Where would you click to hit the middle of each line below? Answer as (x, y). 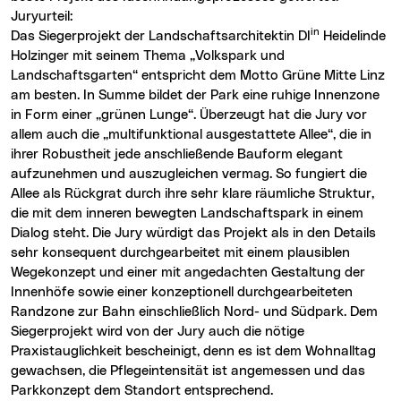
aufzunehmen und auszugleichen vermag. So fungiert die (189, 174)
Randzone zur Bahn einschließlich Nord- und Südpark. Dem (194, 311)
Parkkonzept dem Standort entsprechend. (142, 390)
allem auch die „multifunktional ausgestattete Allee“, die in (191, 134)
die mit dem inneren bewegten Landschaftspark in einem (187, 213)
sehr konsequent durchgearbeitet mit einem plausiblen (180, 252)
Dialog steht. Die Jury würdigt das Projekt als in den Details (193, 233)
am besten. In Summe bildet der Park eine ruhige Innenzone (195, 95)
